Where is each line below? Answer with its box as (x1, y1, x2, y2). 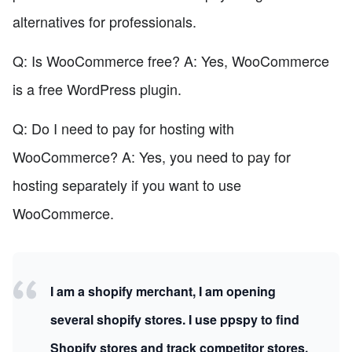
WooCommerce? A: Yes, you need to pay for (13, 146, 291, 167)
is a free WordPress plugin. (13, 79, 181, 100)
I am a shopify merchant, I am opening (50, 282, 276, 301)
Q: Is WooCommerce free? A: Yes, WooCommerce (13, 50, 329, 71)
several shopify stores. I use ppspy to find (50, 310, 299, 329)
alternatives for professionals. (13, 11, 196, 32)
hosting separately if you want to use (13, 174, 241, 196)
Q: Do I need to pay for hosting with (13, 118, 234, 139)
